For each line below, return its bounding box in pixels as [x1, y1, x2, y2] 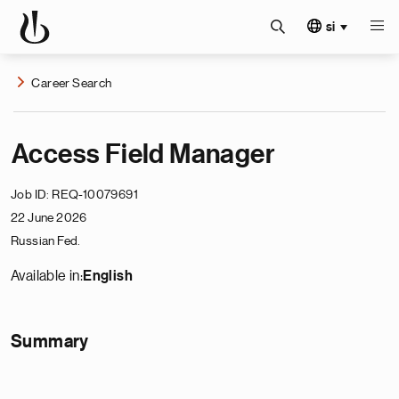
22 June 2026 [11, 211, 87, 224]
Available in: [11, 269, 84, 283]
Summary [11, 333, 89, 351]
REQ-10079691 [52, 188, 139, 200]
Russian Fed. [11, 234, 81, 247]
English [83, 269, 134, 283]
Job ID [11, 188, 47, 200]
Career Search [31, 77, 112, 89]
